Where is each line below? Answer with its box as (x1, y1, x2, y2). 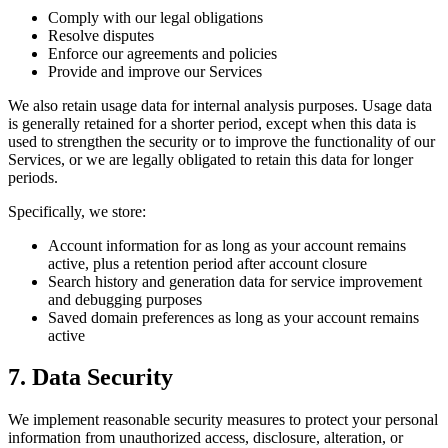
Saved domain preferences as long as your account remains (48, 308, 419, 326)
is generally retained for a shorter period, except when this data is (8, 114, 416, 132)
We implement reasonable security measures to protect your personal (8, 411, 438, 429)
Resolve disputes (48, 26, 154, 44)
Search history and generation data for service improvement (48, 272, 422, 290)
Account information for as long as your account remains (48, 236, 406, 254)
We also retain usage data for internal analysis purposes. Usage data (8, 96, 432, 114)
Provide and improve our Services (48, 62, 262, 80)
